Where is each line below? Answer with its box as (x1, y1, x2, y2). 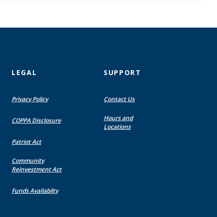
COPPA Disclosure (12, 116, 61, 124)
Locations (104, 122, 131, 131)
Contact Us (104, 94, 135, 103)
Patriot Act (12, 137, 41, 146)
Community (12, 156, 44, 165)
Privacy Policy (12, 94, 48, 103)
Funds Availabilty (12, 186, 58, 195)
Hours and (104, 113, 133, 122)
